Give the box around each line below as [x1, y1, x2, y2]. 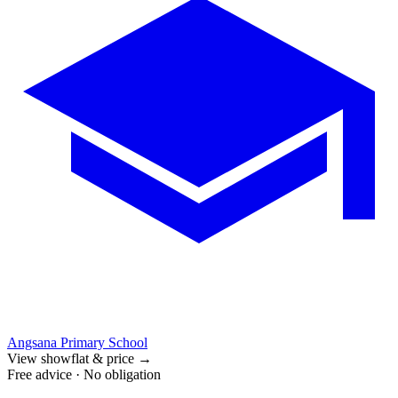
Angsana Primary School [7, 335, 147, 351]
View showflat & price [7, 351, 134, 367]
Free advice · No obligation [7, 367, 161, 383]
